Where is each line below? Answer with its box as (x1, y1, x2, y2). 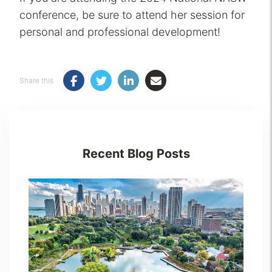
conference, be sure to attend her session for (19, 8, 245, 22)
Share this (19, 75, 53, 85)
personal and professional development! (19, 25, 220, 39)
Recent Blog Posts (82, 146, 190, 161)
